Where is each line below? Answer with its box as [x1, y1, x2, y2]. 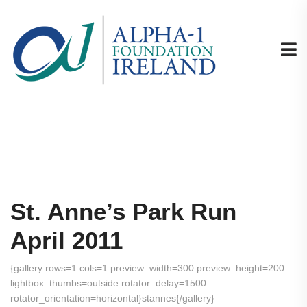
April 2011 [10, 227, 123, 254]
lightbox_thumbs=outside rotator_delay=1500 [10, 278, 206, 288]
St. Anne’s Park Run [10, 198, 236, 225]
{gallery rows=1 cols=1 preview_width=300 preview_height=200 [10, 262, 284, 273]
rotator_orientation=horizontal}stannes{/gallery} [10, 293, 214, 304]
